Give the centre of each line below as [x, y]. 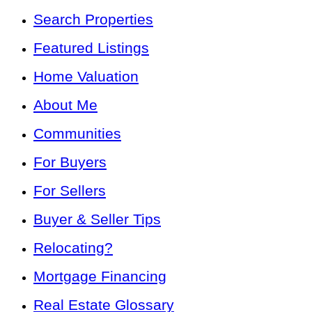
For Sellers [70, 191]
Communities [77, 134]
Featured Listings [91, 48]
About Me [65, 105]
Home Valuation [86, 77]
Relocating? [73, 248]
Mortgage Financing [100, 276]
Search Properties [93, 19]
